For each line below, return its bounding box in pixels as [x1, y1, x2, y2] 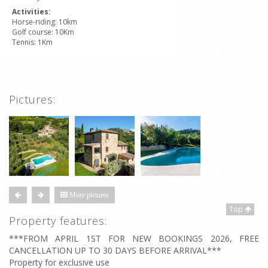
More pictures [68, 191, 109, 199]
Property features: [9, 214, 107, 228]
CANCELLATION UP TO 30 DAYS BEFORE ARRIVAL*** [9, 245, 221, 256]
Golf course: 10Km [12, 27, 74, 37]
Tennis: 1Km [12, 37, 53, 47]
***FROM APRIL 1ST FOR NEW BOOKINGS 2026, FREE [9, 233, 259, 244]
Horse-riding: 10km [12, 17, 77, 27]
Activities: [12, 7, 51, 17]
